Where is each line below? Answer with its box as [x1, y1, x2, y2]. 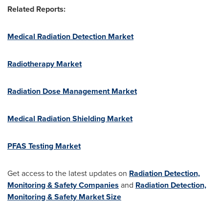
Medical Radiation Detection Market [7, 31, 133, 42]
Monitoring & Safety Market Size [7, 191, 121, 202]
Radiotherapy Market [7, 58, 82, 69]
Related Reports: [7, 3, 66, 15]
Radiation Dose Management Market [7, 86, 137, 97]
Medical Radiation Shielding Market [7, 113, 132, 124]
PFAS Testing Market [7, 140, 81, 152]
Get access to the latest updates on [7, 168, 129, 179]
